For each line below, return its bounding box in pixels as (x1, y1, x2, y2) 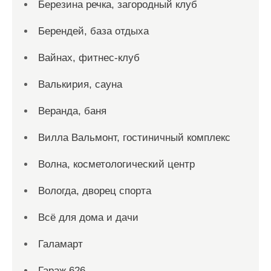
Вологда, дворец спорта (38, 184, 151, 197)
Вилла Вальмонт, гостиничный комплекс (38, 131, 230, 143)
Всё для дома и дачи (38, 211, 139, 223)
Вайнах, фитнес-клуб (38, 51, 140, 64)
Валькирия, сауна (38, 78, 122, 90)
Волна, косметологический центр (38, 158, 195, 170)
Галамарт (38, 238, 83, 250)
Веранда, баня (38, 105, 106, 117)
